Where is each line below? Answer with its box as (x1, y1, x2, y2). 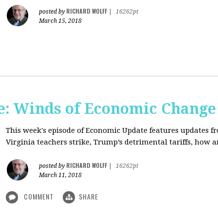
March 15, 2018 (39, 18, 82, 24)
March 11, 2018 (39, 172, 82, 179)
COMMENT (22, 191, 55, 201)
